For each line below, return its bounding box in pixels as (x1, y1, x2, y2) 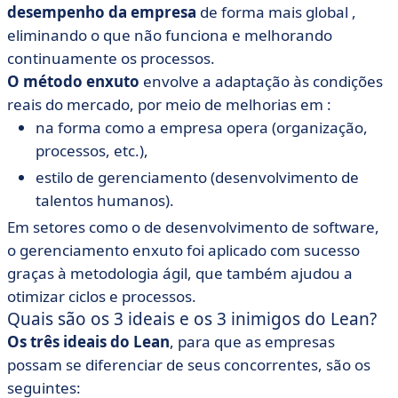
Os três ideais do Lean (7, 331, 170, 352)
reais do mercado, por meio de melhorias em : (7, 94, 331, 115)
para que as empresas (174, 331, 335, 352)
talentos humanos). (36, 190, 174, 211)
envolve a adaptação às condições (139, 71, 383, 92)
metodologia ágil (70, 263, 187, 283)
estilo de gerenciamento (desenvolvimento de (36, 167, 359, 187)
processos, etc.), (36, 140, 148, 161)
